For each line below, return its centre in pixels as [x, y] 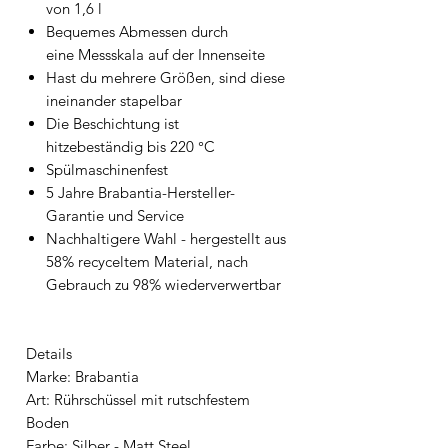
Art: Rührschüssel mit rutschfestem [138, 399]
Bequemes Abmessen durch [137, 31]
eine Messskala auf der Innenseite [155, 54]
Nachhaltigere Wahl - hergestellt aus [166, 238]
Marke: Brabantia [82, 376]
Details [49, 353]
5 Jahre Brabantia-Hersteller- [140, 192]
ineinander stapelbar [114, 100]
